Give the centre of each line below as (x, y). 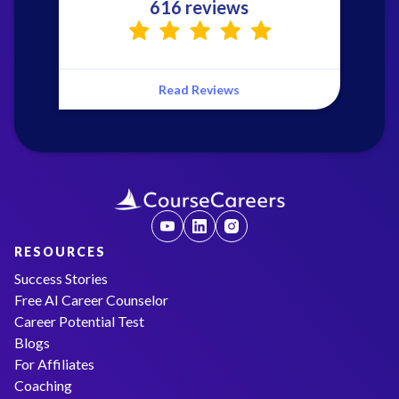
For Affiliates (54, 363)
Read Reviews (199, 89)
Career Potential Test (79, 321)
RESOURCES (60, 251)
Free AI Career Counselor (91, 299)
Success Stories (61, 278)
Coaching (43, 385)
